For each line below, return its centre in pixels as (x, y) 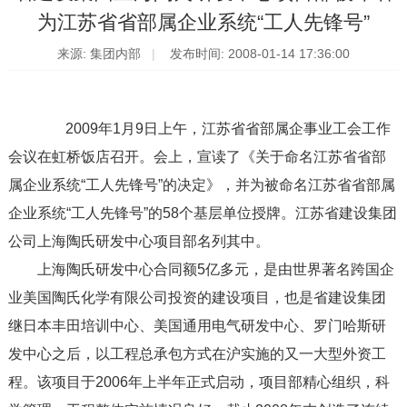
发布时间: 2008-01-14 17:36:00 (259, 54)
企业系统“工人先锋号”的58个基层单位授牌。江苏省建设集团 (202, 213)
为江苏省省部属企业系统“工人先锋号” (203, 23)
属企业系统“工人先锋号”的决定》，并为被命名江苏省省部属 (201, 185)
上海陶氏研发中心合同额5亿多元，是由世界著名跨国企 (201, 270)
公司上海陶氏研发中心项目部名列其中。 (139, 242)
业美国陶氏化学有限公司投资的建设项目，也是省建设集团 (197, 298)
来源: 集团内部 (99, 54)
